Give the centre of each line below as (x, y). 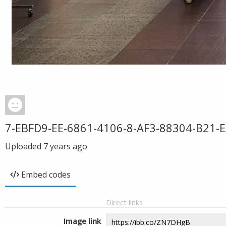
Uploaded (24, 146)
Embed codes (46, 175)
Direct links (124, 202)
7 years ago (65, 146)
